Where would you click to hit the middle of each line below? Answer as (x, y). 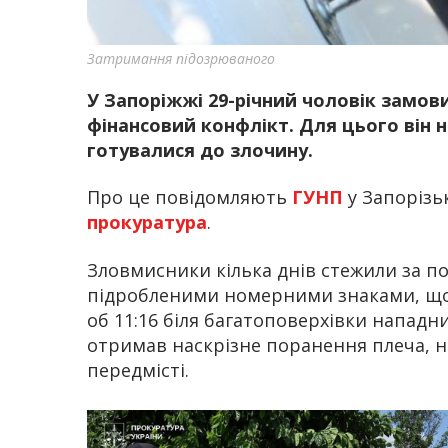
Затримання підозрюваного (181, 58)
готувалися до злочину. (200, 149)
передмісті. (138, 369)
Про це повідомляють (189, 197)
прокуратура (147, 222)
